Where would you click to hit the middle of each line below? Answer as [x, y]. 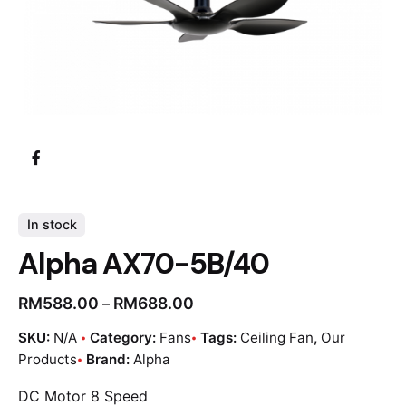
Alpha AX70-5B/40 [144, 264]
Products [48, 360]
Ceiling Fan [277, 338]
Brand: [110, 360]
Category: [125, 338]
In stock [52, 225]
